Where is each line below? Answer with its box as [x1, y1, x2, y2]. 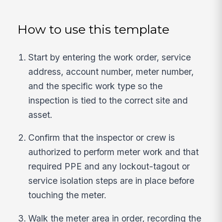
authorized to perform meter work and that [28, 147, 199, 158]
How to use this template [17, 22, 170, 37]
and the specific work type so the [28, 80, 163, 91]
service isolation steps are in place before [28, 175, 195, 186]
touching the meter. [28, 190, 107, 201]
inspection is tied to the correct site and [28, 95, 188, 106]
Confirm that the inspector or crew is [28, 132, 175, 143]
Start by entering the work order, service [28, 52, 191, 62]
